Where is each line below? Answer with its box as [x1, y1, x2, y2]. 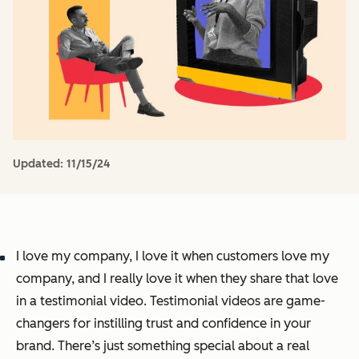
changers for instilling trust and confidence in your [16, 315, 311, 331]
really [110, 270, 143, 286]
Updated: [13, 156, 67, 171]
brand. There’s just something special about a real [16, 337, 309, 353]
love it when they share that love [143, 270, 338, 286]
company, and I [16, 270, 110, 286]
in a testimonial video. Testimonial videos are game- [16, 292, 325, 309]
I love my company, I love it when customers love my [16, 248, 329, 264]
